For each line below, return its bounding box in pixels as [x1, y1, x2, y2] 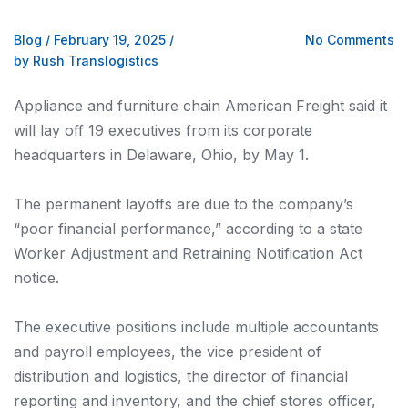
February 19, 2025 [54, 32, 166, 47]
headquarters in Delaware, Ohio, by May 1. [14, 146, 309, 164]
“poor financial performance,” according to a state [14, 219, 362, 239]
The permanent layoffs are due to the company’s [14, 195, 353, 214]
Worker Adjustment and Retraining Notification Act [14, 244, 362, 263]
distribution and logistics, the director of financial [14, 367, 348, 386]
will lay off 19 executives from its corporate [14, 121, 312, 139]
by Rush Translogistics [14, 53, 158, 68]
